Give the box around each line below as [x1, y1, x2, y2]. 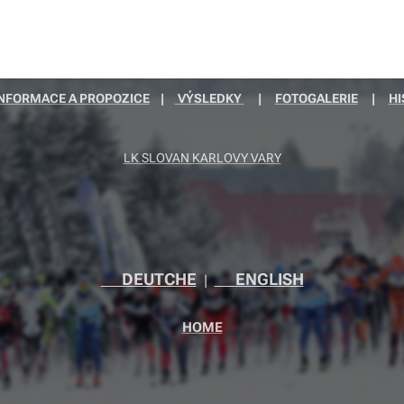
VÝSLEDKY [174, 91, 244, 106]
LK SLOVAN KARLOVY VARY [123, 151, 281, 165]
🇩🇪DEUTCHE [100, 270, 197, 289]
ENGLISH [234, 270, 304, 289]
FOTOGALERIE [274, 91, 358, 106]
